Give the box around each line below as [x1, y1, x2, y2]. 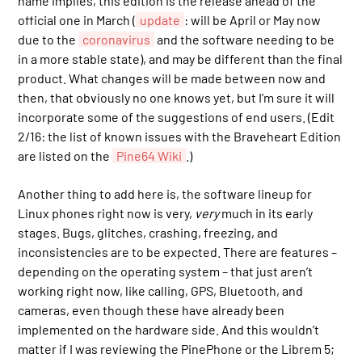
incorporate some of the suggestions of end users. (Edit [18, 109, 335, 125]
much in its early [219, 204, 314, 221]
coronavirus [82, 32, 151, 48]
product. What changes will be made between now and [18, 70, 326, 86]
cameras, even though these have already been [18, 301, 285, 318]
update [140, 12, 181, 28]
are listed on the [18, 148, 113, 164]
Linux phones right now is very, [18, 204, 196, 221]
